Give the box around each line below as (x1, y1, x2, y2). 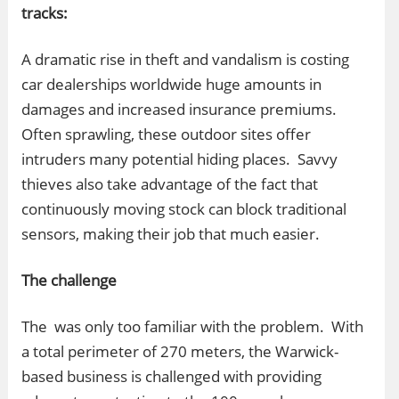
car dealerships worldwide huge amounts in (21, 74, 322, 94)
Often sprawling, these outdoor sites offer (21, 124, 311, 144)
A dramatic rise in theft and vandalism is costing (21, 49, 349, 69)
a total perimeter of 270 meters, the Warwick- (21, 341, 338, 362)
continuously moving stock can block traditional (21, 199, 346, 219)
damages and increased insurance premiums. (21, 99, 340, 119)
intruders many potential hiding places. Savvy (21, 149, 338, 169)
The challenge (21, 270, 117, 290)
